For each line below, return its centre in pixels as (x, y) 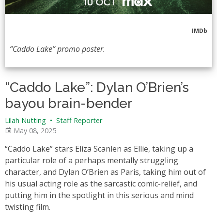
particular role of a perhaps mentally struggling (92, 160)
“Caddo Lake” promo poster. (57, 49)
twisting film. (29, 207)
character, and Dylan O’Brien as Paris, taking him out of (105, 172)
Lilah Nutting (25, 120)
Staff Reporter (78, 120)
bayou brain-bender (69, 103)
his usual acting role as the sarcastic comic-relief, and (101, 183)
